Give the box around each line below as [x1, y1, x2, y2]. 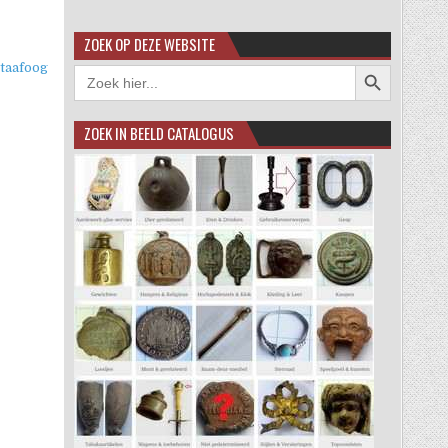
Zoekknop [354, 56, 415, 71]
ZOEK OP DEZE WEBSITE [83, 32, 215, 55]
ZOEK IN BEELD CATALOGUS [83, 121, 234, 144]
